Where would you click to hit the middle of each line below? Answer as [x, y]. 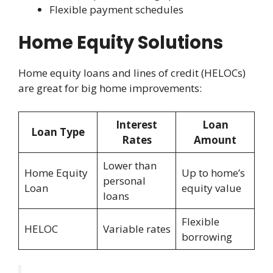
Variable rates [136, 229]
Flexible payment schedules [116, 9]
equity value [211, 188]
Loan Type [58, 132]
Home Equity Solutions [121, 43]
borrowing [207, 236]
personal [124, 180]
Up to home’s [213, 172]
